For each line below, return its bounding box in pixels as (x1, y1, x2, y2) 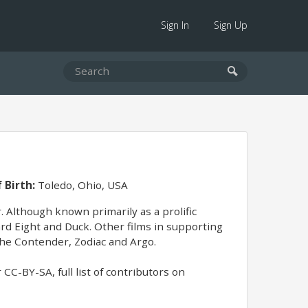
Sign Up (214, 19, 247, 32)
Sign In (161, 19, 189, 32)
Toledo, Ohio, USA (34, 178, 128, 192)
